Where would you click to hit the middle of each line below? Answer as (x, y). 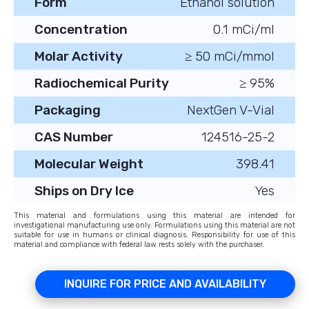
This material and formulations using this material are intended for (154, 216)
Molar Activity (79, 57)
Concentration (81, 30)
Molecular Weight (89, 164)
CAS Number (74, 137)
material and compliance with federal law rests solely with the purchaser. (139, 245)
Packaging (68, 110)
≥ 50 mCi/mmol (230, 57)
